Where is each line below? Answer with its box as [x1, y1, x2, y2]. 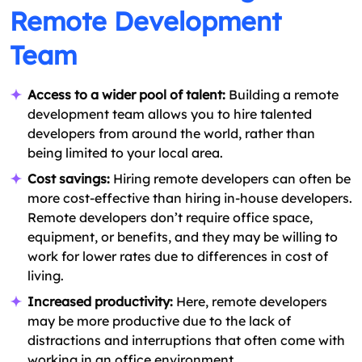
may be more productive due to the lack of [27, 313, 291, 330]
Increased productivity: [27, 293, 176, 310]
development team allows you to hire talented [27, 106, 312, 123]
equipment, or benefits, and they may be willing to [27, 229, 338, 246]
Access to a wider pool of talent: [27, 86, 229, 103]
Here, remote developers [176, 293, 327, 310]
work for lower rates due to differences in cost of [27, 248, 328, 265]
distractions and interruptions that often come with [27, 332, 345, 349]
